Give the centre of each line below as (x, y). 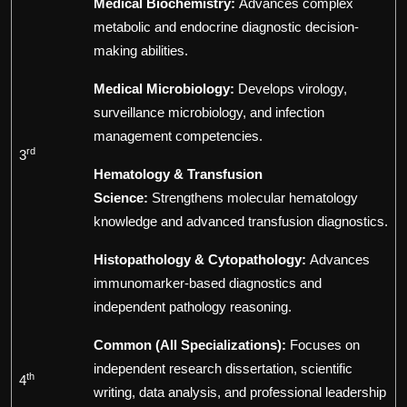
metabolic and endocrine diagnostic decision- (226, 27)
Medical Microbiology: (164, 89)
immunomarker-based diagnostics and (208, 283)
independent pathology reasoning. (193, 307)
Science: (121, 198)
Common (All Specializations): (190, 345)
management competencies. (178, 136)
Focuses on (325, 345)
